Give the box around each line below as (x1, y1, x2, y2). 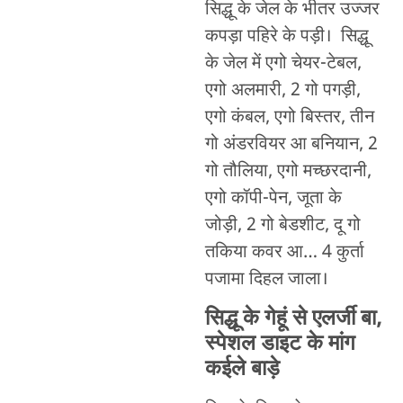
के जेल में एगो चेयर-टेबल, (204, 52, 362, 76)
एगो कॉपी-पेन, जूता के (204, 187, 342, 211)
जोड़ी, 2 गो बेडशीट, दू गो (204, 214, 361, 238)
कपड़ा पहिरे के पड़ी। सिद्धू (204, 25, 369, 49)
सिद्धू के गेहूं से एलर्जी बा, (204, 304, 382, 334)
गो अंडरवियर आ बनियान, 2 (204, 133, 378, 157)
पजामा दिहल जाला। (204, 268, 328, 292)
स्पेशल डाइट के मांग (204, 329, 355, 359)
